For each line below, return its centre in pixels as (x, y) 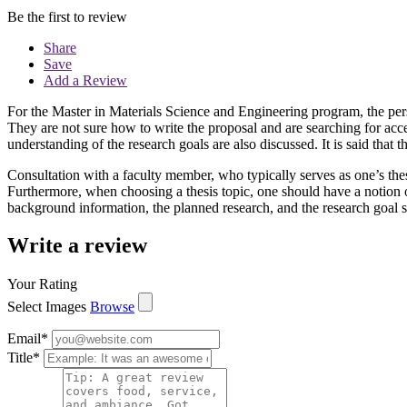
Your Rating (42, 284)
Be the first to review (67, 16)
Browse (112, 307)
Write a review (77, 246)
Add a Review (85, 80)
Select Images (47, 307)
